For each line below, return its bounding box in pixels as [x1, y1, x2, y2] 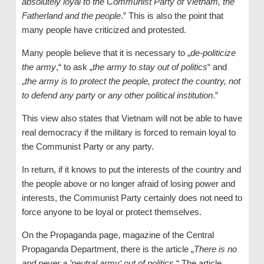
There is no [193, 243, 237, 254]
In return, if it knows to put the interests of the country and [21, 164, 241, 174]
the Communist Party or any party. [21, 141, 154, 151]
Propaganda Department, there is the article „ [21, 243, 194, 254]
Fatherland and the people [21, 10, 121, 21]
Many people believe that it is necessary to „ [21, 47, 190, 58]
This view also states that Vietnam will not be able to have [21, 113, 242, 123]
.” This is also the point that [120, 10, 223, 21]
